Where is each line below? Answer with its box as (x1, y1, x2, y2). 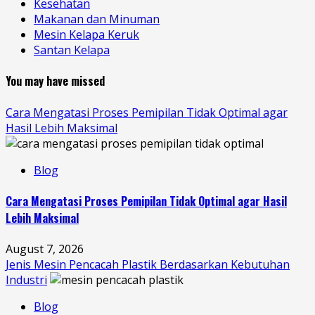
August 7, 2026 (6, 241, 84, 257)
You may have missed (6, 72, 105, 90)
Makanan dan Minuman (34, 11, 160, 27)
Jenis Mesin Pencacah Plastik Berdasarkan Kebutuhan (6, 257, 290, 273)
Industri (6, 272, 47, 288)
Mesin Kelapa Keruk (34, 27, 139, 43)
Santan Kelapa (34, 42, 110, 58)
